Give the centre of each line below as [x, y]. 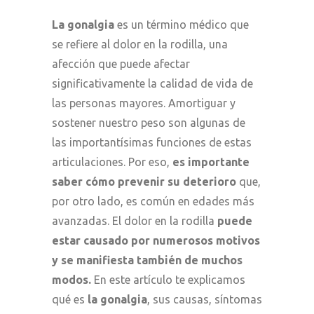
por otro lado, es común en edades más [153, 201]
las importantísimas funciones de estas [152, 142]
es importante [211, 162]
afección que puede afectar [121, 63]
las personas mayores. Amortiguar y [144, 103]
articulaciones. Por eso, [112, 162]
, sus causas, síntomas [205, 299]
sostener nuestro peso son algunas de [149, 122]
